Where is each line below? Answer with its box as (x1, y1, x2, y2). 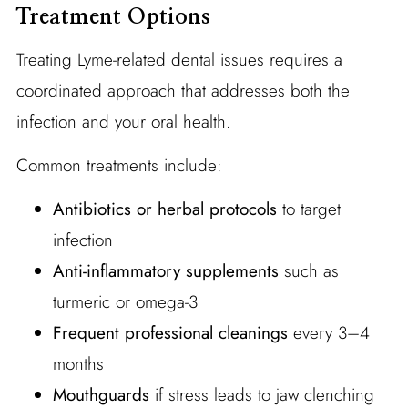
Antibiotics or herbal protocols (52, 196, 277, 221)
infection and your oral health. (15, 108, 230, 134)
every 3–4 (287, 320, 370, 345)
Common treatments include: (15, 152, 222, 178)
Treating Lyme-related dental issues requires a (15, 46, 342, 72)
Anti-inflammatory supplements (52, 258, 279, 283)
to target (276, 196, 341, 221)
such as (278, 258, 339, 283)
